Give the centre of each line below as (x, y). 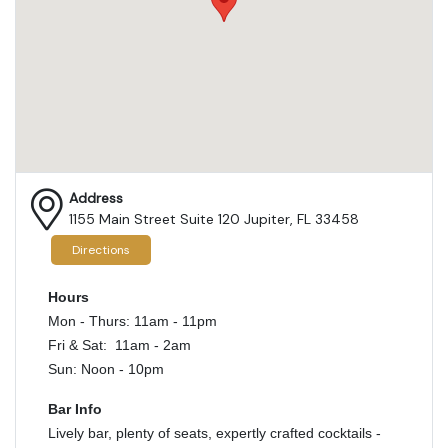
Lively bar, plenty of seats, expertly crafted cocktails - (214, 432)
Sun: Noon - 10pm (106, 368)
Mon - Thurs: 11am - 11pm (132, 320)
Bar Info (75, 408)
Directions (101, 250)
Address (96, 197)
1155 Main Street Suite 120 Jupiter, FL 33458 (214, 218)
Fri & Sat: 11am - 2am (121, 344)
